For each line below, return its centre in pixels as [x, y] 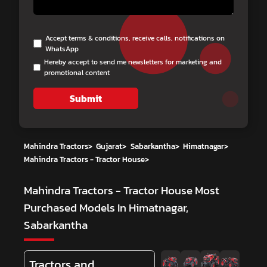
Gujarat [109, 146]
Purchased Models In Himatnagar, [106, 208]
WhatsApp [62, 49]
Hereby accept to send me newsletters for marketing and [133, 62]
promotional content [77, 72]
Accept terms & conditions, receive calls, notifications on [135, 38]
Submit [86, 98]
